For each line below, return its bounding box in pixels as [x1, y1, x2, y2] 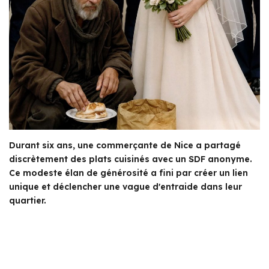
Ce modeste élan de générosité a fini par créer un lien [9, 167, 248, 178]
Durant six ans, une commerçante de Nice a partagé [9, 139, 241, 151]
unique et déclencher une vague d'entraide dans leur [9, 181, 242, 192]
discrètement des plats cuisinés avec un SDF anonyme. [9, 153, 252, 165]
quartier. [9, 195, 46, 206]
